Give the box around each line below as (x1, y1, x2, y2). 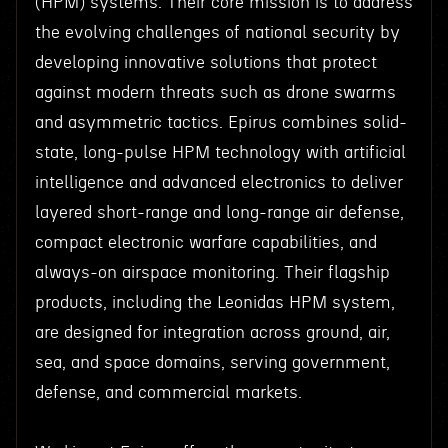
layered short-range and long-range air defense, (34, 204, 404, 221)
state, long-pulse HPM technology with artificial (34, 144, 406, 161)
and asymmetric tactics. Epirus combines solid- (34, 114, 407, 131)
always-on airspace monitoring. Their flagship (34, 264, 390, 281)
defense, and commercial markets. (34, 384, 302, 401)
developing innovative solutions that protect (34, 54, 377, 71)
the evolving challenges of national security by (34, 24, 400, 41)
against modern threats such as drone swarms (34, 84, 396, 101)
